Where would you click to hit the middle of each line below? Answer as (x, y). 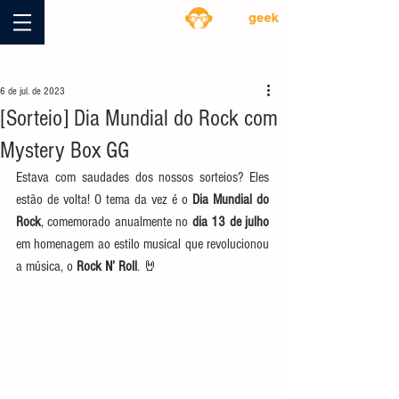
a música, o (46, 266)
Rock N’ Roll (107, 266)
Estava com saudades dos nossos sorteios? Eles (142, 177)
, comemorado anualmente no (117, 222)
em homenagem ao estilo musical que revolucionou (142, 244)
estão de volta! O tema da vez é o (104, 199)
